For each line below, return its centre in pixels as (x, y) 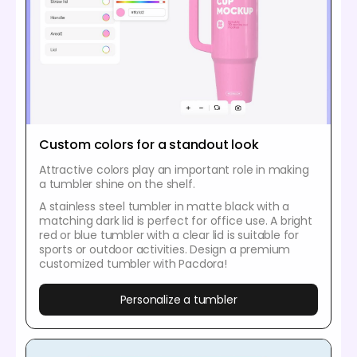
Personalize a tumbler (178, 300)
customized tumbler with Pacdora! (133, 264)
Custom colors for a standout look (149, 145)
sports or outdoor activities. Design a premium (165, 250)
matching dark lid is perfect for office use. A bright (176, 221)
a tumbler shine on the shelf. (117, 184)
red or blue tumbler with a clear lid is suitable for (169, 235)
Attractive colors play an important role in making (174, 170)
